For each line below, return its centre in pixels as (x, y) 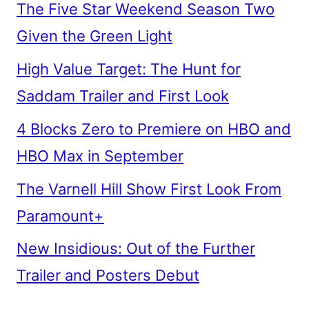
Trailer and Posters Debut (108, 276)
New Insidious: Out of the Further (136, 249)
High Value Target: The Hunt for (129, 69)
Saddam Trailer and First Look (123, 96)
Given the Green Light (94, 36)
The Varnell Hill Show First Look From (149, 189)
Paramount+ (60, 216)
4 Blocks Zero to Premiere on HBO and (154, 129)
